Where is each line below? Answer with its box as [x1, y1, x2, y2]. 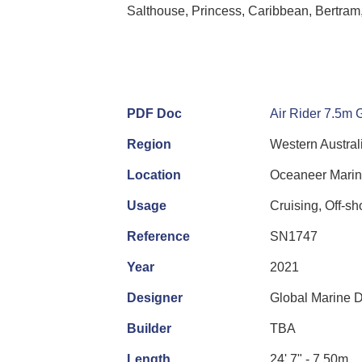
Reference [127, 229, 190, 243]
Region [127, 137, 171, 151]
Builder [127, 321, 171, 335]
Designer [127, 290, 183, 305]
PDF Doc [127, 106, 182, 120]
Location [127, 167, 181, 182]
